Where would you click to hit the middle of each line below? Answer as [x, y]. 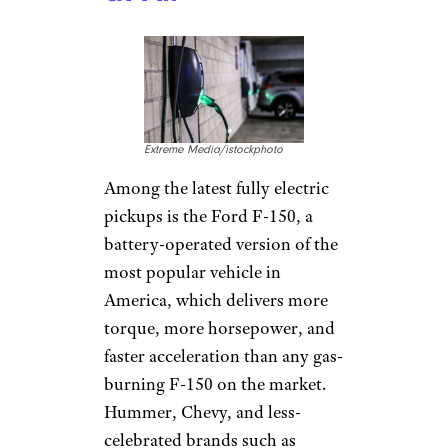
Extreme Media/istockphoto [213, 149]
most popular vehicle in [192, 271]
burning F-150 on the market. [215, 383]
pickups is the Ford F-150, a [208, 215]
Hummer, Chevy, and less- [202, 411]
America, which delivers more [216, 299]
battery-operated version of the [221, 243]
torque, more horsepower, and [219, 327]
